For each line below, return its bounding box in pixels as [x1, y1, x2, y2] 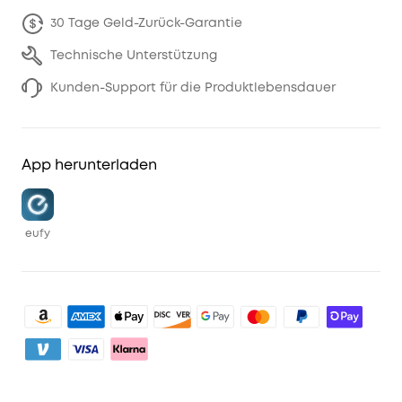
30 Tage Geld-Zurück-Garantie [50, 17, 242, 29]
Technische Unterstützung [50, 49, 217, 61]
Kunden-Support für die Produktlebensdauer [50, 82, 336, 93]
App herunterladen [22, 158, 157, 172]
